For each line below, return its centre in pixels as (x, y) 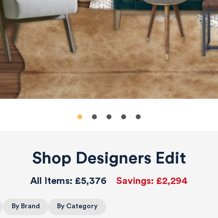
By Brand (26, 207)
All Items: (53, 181)
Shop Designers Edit (109, 158)
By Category (77, 207)
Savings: (136, 181)
